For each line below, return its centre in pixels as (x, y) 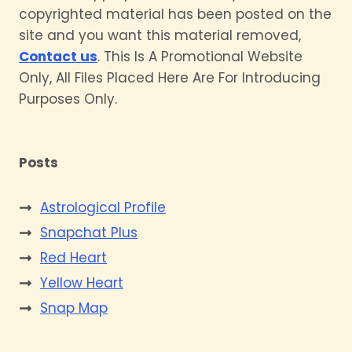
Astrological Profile (103, 207)
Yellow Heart (82, 282)
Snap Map (74, 308)
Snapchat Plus (89, 232)
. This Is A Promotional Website (200, 56)
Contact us (58, 56)
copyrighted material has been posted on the (175, 14)
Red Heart (73, 257)
